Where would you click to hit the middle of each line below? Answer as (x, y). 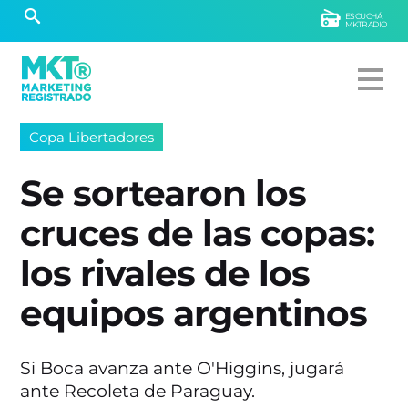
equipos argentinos (194, 314)
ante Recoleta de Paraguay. (138, 391)
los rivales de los (165, 274)
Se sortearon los (163, 194)
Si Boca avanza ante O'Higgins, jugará (183, 368)
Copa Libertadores (92, 137)
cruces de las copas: (198, 234)
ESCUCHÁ (363, 16)
